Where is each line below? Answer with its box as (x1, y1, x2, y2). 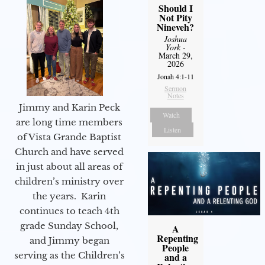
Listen (164, 124, 182, 134)
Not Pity (159, 10, 192, 24)
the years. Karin (33, 190, 106, 202)
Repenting (156, 231, 198, 245)
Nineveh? (157, 20, 195, 34)
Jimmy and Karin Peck (18, 101, 120, 113)
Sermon (164, 83, 187, 93)
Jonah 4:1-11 (157, 71, 194, 81)
